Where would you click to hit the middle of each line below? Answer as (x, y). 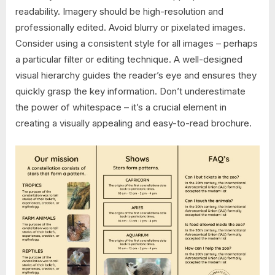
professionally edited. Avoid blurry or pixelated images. (130, 28)
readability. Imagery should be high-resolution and (119, 12)
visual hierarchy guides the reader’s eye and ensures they (136, 76)
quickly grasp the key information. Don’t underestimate (130, 91)
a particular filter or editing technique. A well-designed (129, 60)
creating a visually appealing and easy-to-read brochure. (134, 123)
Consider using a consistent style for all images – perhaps (137, 44)
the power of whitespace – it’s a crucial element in (121, 107)
